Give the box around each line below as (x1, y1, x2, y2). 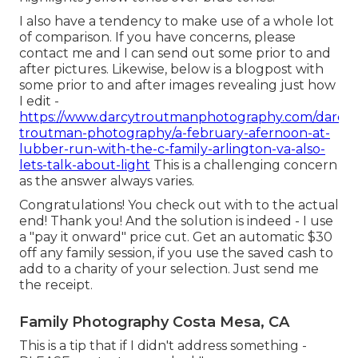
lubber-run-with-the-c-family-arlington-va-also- (19, 141, 325, 157)
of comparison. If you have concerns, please (19, 30, 296, 46)
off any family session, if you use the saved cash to (19, 245, 333, 261)
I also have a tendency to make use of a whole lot (19, 14, 334, 30)
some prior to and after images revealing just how (19, 78, 336, 93)
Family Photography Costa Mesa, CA (19, 313, 289, 332)
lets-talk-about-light (19, 157, 150, 173)
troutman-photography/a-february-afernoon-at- (19, 125, 330, 141)
